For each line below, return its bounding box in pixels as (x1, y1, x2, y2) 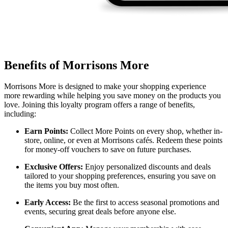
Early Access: (24, 198, 71, 207)
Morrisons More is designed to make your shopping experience (4, 82, 206, 91)
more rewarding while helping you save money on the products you (4, 91, 221, 100)
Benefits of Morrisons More (4, 58, 149, 72)
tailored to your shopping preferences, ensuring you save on (24, 172, 216, 181)
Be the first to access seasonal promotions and (71, 198, 219, 207)
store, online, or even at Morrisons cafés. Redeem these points (24, 136, 222, 145)
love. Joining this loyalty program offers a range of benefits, (4, 100, 195, 109)
